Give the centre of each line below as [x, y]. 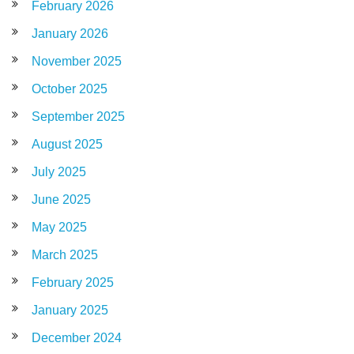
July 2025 [59, 171]
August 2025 [67, 144]
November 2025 [77, 61]
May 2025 [59, 227]
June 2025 [61, 199]
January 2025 [70, 310]
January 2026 [70, 33]
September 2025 [78, 116]
